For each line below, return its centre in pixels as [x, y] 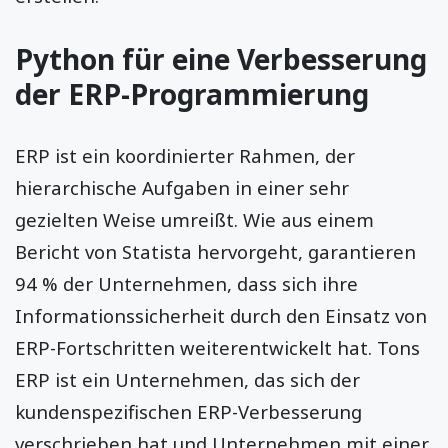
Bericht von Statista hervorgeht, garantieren [215, 251]
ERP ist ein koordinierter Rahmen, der [185, 155]
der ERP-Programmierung [195, 93]
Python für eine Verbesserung [221, 58]
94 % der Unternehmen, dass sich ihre [186, 283]
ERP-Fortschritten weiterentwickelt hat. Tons [217, 347]
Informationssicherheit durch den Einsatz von [221, 315]
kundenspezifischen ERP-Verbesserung [188, 411]
